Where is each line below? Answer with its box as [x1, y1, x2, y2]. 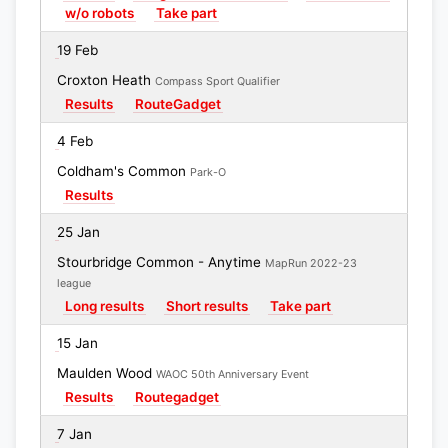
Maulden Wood [57, 365, 156, 381]
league [57, 277, 91, 290]
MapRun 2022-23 [265, 257, 357, 270]
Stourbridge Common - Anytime [57, 254, 265, 270]
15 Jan [57, 335, 98, 351]
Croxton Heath [57, 72, 155, 88]
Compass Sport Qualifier [155, 75, 280, 88]
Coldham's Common [57, 163, 190, 179]
